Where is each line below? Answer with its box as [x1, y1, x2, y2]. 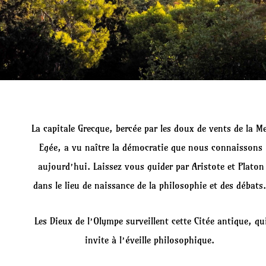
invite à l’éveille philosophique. [84, 234, 217, 246]
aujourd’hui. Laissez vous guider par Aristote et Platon [37, 160, 264, 173]
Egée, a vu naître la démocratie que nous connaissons [39, 141, 262, 154]
